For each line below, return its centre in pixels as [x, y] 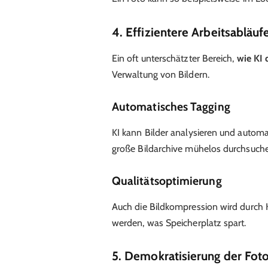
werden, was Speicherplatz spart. [179, 223]
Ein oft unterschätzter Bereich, [174, 59]
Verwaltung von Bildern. [160, 75]
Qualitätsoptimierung [167, 181]
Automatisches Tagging [171, 107]
